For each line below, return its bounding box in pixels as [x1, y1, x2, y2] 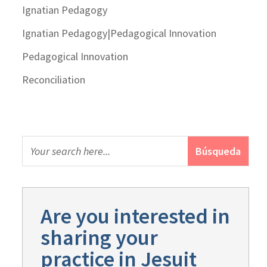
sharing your [41, 224, 159, 252]
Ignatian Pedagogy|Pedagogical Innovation [22, 26, 217, 40]
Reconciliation [22, 72, 86, 86]
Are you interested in [41, 203, 231, 230]
